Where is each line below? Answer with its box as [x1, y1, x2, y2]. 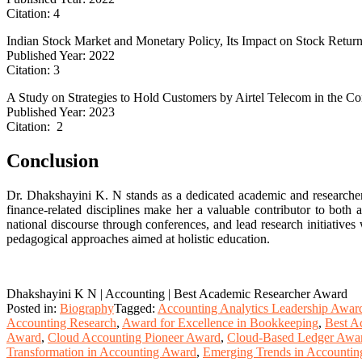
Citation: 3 [6, 62, 60, 77]
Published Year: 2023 [6, 104, 115, 119]
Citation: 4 [6, 6, 60, 20]
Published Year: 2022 [6, 48, 115, 62]
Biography [60, 301, 114, 315]
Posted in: [6, 301, 60, 315]
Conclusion [6, 149, 99, 171]
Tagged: [114, 301, 158, 315]
